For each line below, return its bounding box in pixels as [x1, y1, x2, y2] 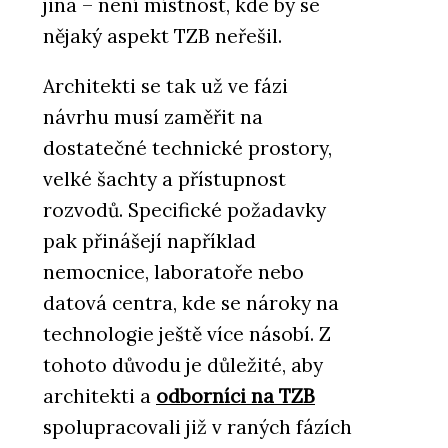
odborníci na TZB [156, 383, 315, 408]
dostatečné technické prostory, [43, 135, 332, 160]
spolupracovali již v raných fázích [43, 414, 352, 439]
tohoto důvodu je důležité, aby [43, 352, 323, 377]
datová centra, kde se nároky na [43, 290, 339, 315]
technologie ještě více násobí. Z [43, 321, 331, 346]
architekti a [43, 383, 156, 408]
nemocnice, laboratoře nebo [43, 259, 304, 284]
